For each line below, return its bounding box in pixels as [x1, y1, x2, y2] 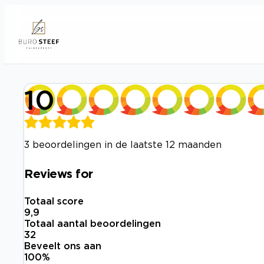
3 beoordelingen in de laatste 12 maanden [24, 139, 222, 150]
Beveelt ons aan [24, 240, 101, 252]
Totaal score [24, 196, 84, 207]
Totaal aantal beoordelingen [24, 218, 161, 229]
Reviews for [24, 166, 93, 180]
